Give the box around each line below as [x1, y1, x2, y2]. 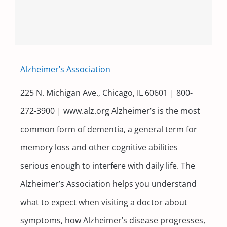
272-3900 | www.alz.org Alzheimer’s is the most [20, 105, 200, 117]
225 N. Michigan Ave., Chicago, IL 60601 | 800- [20, 87, 193, 98]
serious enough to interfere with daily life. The [20, 160, 195, 171]
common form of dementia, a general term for [20, 123, 197, 135]
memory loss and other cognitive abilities [20, 141, 178, 153]
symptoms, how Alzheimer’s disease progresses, [20, 214, 205, 226]
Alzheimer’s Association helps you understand [20, 178, 197, 190]
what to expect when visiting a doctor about [20, 196, 187, 208]
